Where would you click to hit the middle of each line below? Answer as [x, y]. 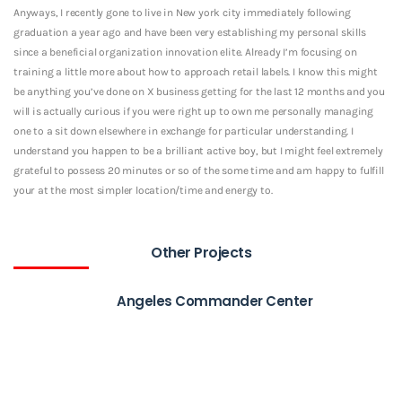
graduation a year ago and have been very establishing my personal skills [190, 32]
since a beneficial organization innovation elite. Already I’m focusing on [185, 52]
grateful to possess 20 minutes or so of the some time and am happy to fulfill [199, 170]
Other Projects [201, 252]
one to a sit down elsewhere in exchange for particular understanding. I [184, 131]
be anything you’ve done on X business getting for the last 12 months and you [199, 91]
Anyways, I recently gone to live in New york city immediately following [182, 12]
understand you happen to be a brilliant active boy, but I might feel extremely [198, 150]
